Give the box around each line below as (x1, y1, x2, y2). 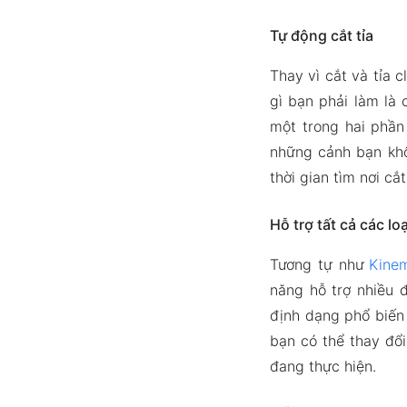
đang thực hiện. (269, 357, 376, 375)
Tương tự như (269, 255, 370, 273)
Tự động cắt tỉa (269, 26, 373, 45)
